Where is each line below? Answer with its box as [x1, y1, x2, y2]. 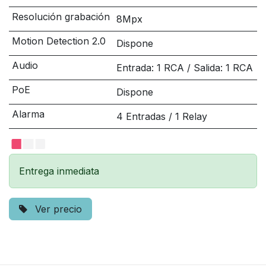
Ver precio [32, 203, 82, 215]
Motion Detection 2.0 [11, 35, 106, 47]
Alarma [11, 108, 45, 120]
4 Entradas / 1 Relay [116, 110, 207, 122]
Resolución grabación [11, 11, 110, 23]
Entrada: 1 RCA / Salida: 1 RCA [116, 62, 253, 74]
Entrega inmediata [19, 165, 99, 177]
